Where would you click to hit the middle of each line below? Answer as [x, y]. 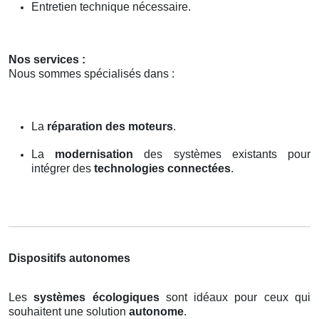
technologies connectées [162, 168]
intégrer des [63, 168]
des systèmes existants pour [222, 154]
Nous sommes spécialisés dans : [91, 73]
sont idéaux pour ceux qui [235, 297]
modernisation [94, 154]
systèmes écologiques [96, 297]
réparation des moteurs [110, 126]
